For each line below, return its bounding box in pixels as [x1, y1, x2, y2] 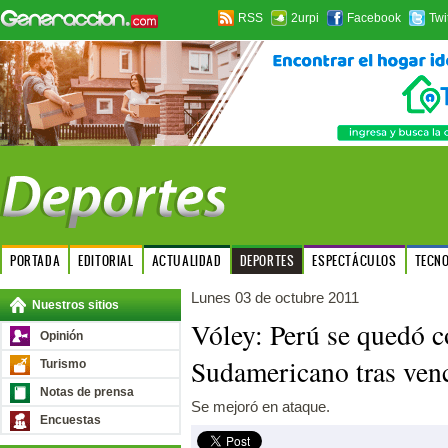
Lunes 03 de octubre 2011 [191, 289, 359, 306]
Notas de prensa [40, 385, 134, 399]
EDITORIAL [78, 252, 134, 269]
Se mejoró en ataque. [191, 398, 330, 415]
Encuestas [40, 413, 101, 427]
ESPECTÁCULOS [312, 252, 397, 269]
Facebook [347, 11, 401, 25]
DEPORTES [239, 252, 295, 269]
